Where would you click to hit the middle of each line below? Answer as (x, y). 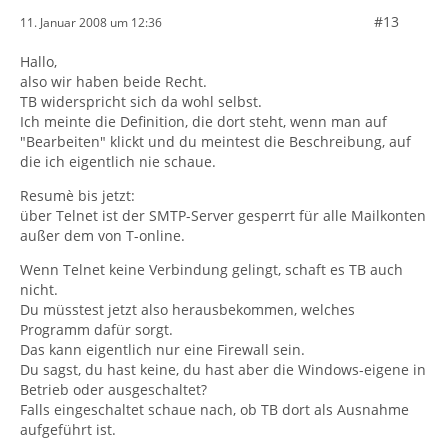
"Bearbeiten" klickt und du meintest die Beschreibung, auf (215, 141)
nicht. (39, 289)
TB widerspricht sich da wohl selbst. (141, 101)
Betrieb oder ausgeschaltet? (113, 389)
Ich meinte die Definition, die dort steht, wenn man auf (203, 121)
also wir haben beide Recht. (113, 81)
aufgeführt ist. (68, 429)
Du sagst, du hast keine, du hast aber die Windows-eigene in (223, 369)
